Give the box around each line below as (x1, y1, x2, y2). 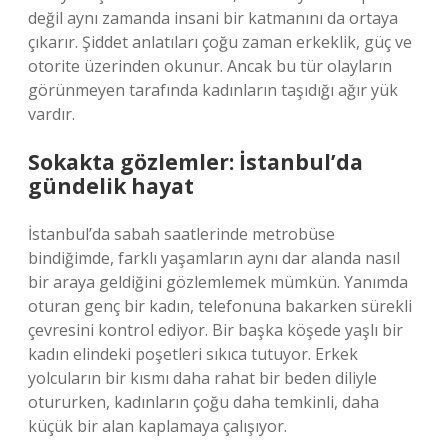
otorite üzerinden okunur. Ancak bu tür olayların (28, 55, 392, 77)
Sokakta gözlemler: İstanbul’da (28, 148, 363, 176)
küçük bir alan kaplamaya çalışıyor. (28, 415, 287, 437)
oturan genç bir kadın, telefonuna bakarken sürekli (28, 295, 412, 317)
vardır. (28, 103, 75, 125)
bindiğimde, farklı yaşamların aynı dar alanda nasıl (28, 247, 400, 269)
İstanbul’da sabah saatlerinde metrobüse (28, 223, 335, 245)
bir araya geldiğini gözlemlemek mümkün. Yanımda (28, 271, 408, 293)
